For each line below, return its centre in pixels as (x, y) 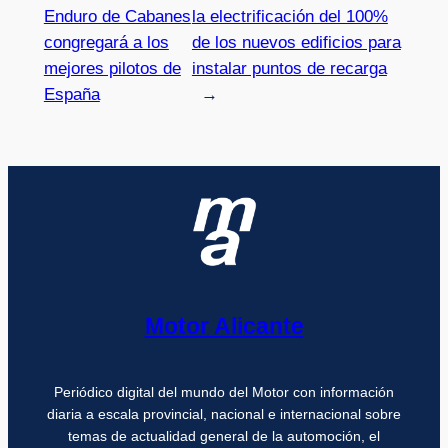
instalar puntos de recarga (289, 68)
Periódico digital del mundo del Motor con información (224, 392)
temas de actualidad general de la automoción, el (224, 436)
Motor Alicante (224, 325)
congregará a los (106, 42)
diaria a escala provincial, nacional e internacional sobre (224, 414)
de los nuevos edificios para (296, 42)
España (71, 94)
